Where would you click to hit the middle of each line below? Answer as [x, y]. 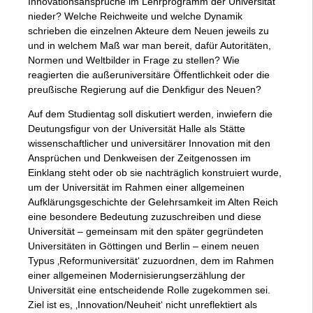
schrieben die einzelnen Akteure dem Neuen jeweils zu [148, 31]
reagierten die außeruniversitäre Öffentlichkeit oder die [149, 75]
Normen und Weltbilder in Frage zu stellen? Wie [134, 60]
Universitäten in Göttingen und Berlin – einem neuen [144, 246]
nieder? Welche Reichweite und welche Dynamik [135, 16]
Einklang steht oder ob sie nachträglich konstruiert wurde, [155, 173]
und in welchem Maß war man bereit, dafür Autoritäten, [150, 45]
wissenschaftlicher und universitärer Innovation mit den [149, 143]
